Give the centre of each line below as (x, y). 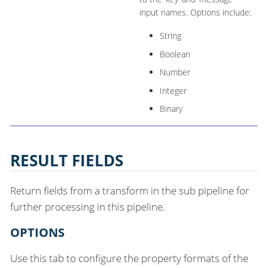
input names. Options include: (195, 13)
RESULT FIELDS (67, 161)
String (170, 36)
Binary (171, 109)
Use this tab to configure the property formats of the (129, 258)
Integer (173, 90)
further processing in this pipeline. (88, 206)
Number (175, 72)
